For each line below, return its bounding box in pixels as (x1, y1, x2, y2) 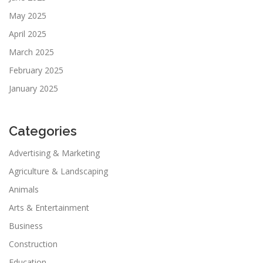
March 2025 (9, 46, 54, 58)
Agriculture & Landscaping (9, 165, 108, 177)
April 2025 (9, 28, 46, 39)
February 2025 (9, 64, 63, 76)
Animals (9, 183, 39, 195)
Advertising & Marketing (9, 147, 100, 159)
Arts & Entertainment (9, 201, 89, 213)
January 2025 (9, 82, 58, 94)
